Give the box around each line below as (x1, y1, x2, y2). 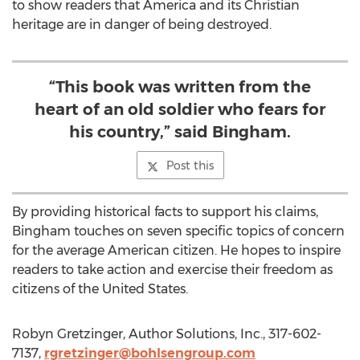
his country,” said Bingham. (69, 122, 291, 141)
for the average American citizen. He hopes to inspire (12, 243, 341, 258)
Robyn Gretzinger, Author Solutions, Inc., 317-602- (12, 326, 321, 342)
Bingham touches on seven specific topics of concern (12, 223, 345, 239)
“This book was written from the (49, 77, 311, 96)
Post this (166, 158, 214, 173)
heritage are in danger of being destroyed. (12, 17, 272, 32)
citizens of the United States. (12, 281, 188, 297)
